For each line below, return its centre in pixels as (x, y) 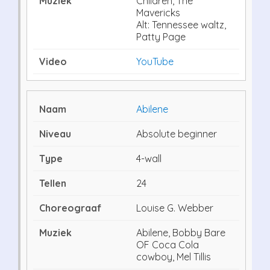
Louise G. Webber (175, 208)
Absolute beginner (177, 133)
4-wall (149, 158)
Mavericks (158, 12)
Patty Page (161, 36)
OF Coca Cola (168, 244)
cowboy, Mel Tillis (174, 256)
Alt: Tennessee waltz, (181, 24)
